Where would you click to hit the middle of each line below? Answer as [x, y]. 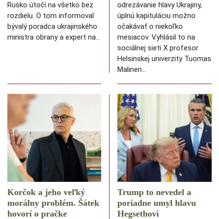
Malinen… [132, 70]
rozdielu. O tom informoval [51, 16]
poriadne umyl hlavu [157, 203]
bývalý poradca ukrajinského [52, 27]
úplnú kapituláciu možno [156, 16]
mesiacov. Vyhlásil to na [156, 37]
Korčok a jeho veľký [46, 192]
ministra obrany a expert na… [54, 37]
